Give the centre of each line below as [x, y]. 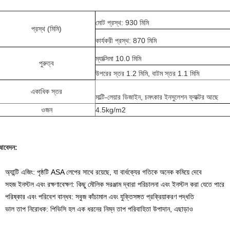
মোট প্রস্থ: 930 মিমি [122, 23]
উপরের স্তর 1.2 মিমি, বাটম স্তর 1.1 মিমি [147, 73]
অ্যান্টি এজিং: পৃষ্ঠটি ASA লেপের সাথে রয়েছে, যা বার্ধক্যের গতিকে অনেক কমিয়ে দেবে [103, 172]
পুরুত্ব [46, 63]
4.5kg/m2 [111, 110]
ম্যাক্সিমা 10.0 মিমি [118, 59]
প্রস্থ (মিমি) [46, 29]
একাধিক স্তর [46, 91]
